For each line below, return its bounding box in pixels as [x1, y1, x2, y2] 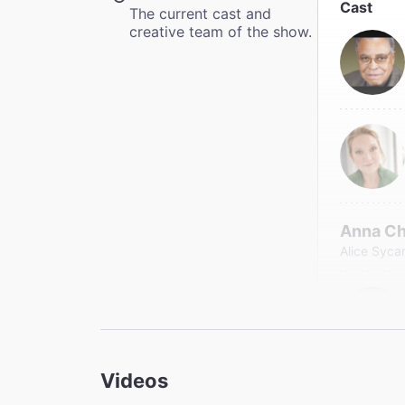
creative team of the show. [129, 22, 312, 41]
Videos [100, 368, 168, 392]
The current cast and [129, 4, 271, 23]
